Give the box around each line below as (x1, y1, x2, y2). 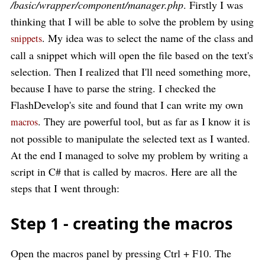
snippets (11, 32, 42, 45)
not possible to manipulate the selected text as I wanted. (11, 131, 250, 146)
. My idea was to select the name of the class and (42, 31, 253, 45)
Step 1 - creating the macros (11, 212, 232, 234)
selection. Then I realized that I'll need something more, (11, 64, 251, 79)
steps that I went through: (11, 181, 119, 195)
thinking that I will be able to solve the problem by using (11, 14, 254, 28)
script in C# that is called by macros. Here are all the (11, 164, 237, 179)
